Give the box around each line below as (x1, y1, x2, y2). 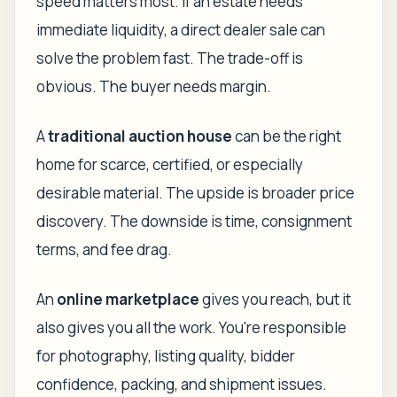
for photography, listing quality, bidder (36, 346, 295, 366)
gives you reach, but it (199, 289, 351, 309)
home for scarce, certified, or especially (36, 154, 303, 175)
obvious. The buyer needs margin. (36, 76, 271, 97)
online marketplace (57, 289, 199, 309)
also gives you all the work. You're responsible (36, 317, 346, 338)
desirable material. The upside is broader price (36, 183, 354, 203)
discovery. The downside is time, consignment (36, 211, 352, 231)
